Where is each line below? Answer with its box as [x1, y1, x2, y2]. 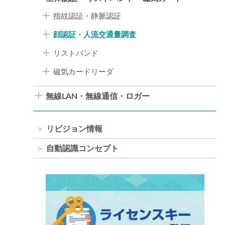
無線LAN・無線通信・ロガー [46, 92, 150, 100]
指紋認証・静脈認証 [53, 12, 122, 20]
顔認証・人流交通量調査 [53, 31, 137, 39]
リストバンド [53, 49, 99, 57]
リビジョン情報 [46, 125, 103, 133]
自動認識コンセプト [46, 144, 119, 153]
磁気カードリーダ [53, 68, 114, 76]
